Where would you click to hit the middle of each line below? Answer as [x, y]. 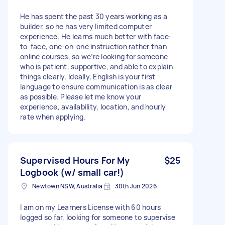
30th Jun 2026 [136, 186]
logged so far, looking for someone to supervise [98, 217]
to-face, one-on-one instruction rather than [93, 46]
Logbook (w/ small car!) [72, 172]
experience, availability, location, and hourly [93, 106]
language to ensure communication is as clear [96, 86]
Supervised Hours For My [75, 160]
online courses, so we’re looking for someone [94, 56]
